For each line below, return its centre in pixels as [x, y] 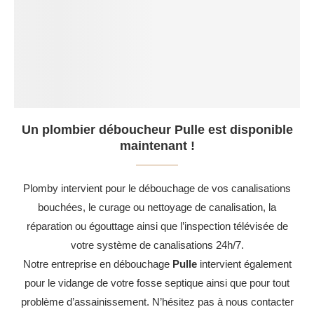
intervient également [244, 264]
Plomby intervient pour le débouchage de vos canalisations [157, 188]
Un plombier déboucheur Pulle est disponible [157, 129]
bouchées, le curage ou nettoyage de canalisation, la [157, 207]
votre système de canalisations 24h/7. [157, 245]
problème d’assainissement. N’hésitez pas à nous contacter [157, 301]
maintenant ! [157, 145]
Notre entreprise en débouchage [97, 264]
